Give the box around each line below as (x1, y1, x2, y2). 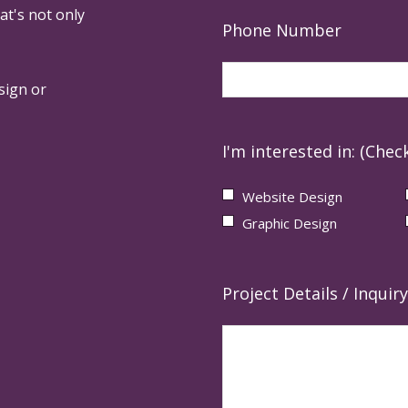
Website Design (242, 187, 342, 206)
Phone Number (222, 18, 342, 41)
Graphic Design (242, 214, 337, 233)
